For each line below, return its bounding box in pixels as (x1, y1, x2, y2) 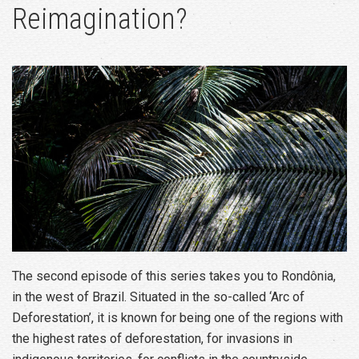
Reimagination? (12, 2, 188, 36)
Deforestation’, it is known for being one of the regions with (12, 309, 343, 325)
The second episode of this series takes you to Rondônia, (12, 268, 336, 284)
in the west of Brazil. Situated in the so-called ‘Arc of (12, 288, 305, 305)
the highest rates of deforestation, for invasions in (12, 330, 292, 346)
